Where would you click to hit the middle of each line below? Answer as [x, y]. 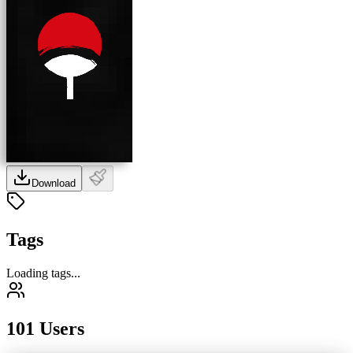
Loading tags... [43, 273]
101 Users [45, 328]
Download [54, 183]
